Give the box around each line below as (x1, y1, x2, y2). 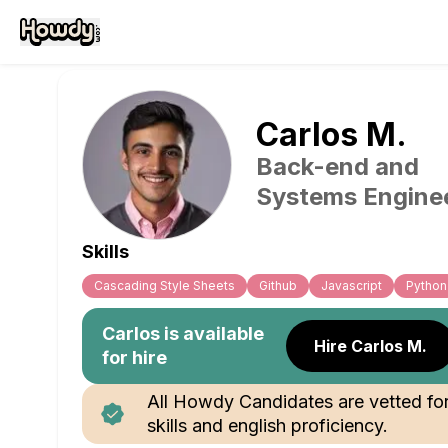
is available (160, 323, 264, 344)
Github (259, 278, 297, 293)
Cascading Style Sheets (94, 278, 235, 293)
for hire (102, 347, 167, 368)
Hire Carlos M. (314, 336, 428, 356)
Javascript (321, 278, 382, 293)
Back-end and (256, 152, 419, 181)
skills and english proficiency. (147, 415, 388, 436)
